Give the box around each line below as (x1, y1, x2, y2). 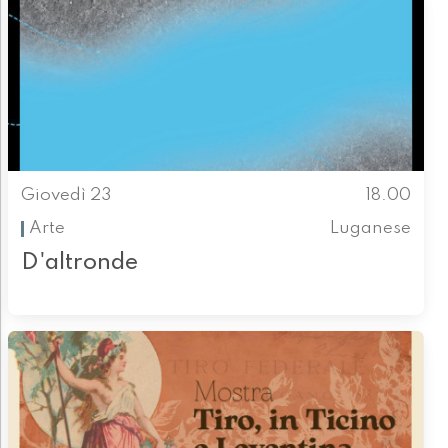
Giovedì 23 (20, 187, 112, 205)
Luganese (330, 219, 412, 237)
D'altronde (20, 251, 138, 275)
